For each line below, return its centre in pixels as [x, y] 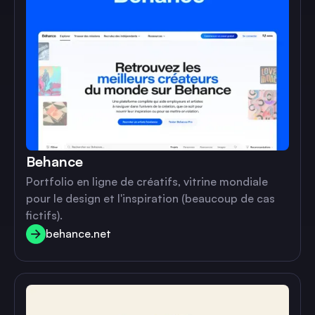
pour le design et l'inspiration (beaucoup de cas [150, 198]
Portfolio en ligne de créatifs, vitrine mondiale [147, 181]
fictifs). [44, 215]
